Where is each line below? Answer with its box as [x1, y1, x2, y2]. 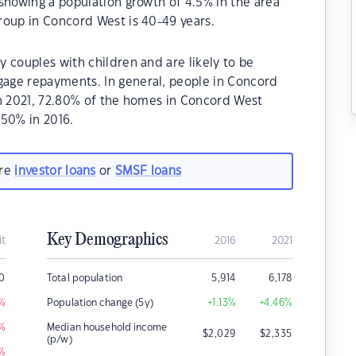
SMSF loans [115, 164, 182, 177]
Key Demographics [47, 230, 168, 250]
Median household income [47, 323, 167, 332]
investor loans [14, 164, 96, 177]
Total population [47, 273, 123, 283]
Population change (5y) [47, 298, 153, 308]
